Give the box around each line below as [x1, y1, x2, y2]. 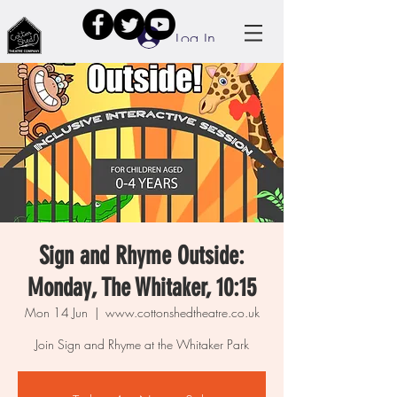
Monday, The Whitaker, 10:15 [27, 273, 256, 302]
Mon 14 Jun [24, 304, 88, 321]
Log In [175, 26, 216, 48]
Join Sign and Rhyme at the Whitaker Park [35, 336, 249, 353]
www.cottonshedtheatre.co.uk [105, 304, 260, 321]
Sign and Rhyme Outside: [39, 241, 245, 270]
